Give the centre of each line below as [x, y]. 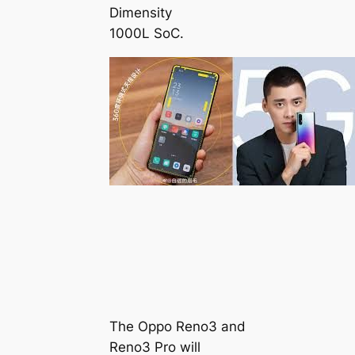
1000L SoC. [146, 33]
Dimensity [140, 12]
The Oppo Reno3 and [177, 327]
